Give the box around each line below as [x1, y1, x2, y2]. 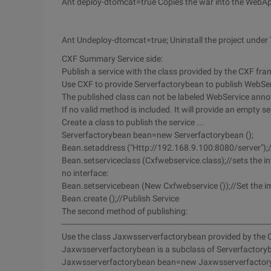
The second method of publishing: [62, 206, 188, 216]
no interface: [62, 168, 108, 178]
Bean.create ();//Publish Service [62, 194, 179, 203]
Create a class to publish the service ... [62, 117, 204, 127]
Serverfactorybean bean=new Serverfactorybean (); [62, 130, 253, 140]
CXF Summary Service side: [62, 54, 163, 64]
